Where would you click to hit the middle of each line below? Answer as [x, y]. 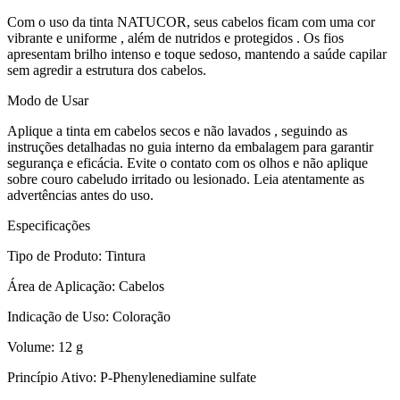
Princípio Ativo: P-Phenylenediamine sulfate [132, 378]
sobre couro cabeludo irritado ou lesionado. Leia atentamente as [186, 179]
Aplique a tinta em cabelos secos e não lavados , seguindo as [177, 131]
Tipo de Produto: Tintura [76, 256]
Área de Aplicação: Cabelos [86, 287]
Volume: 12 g [45, 347]
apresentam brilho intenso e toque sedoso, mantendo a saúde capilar [197, 54]
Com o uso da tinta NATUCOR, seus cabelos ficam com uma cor [191, 22]
